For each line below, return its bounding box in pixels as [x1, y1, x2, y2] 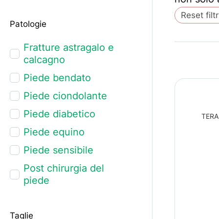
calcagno [23, 53, 65, 66]
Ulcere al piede [23, 192, 93, 204]
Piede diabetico [23, 108, 95, 120]
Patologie [9, 19, 46, 29]
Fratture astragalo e [23, 41, 114, 53]
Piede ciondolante [23, 89, 107, 102]
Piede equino [23, 126, 85, 138]
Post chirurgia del [23, 162, 104, 174]
